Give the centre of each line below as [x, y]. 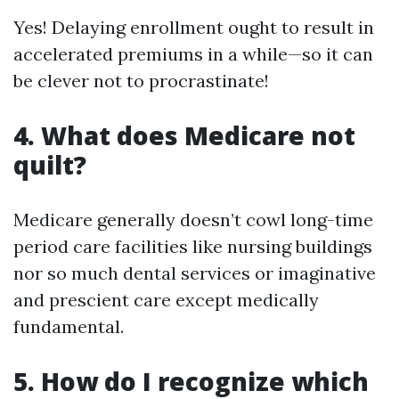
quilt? [50, 165]
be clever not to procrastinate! [141, 81]
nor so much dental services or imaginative [195, 273]
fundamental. [69, 326]
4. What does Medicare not [184, 135]
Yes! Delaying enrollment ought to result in [194, 27]
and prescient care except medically [166, 300]
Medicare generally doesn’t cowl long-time [193, 220]
